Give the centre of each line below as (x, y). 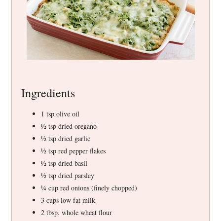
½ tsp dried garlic (66, 138)
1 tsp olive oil (60, 113)
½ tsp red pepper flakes (74, 150)
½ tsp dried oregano (69, 126)
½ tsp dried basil (64, 163)
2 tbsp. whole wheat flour (77, 212)
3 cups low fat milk (68, 200)
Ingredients (48, 92)
